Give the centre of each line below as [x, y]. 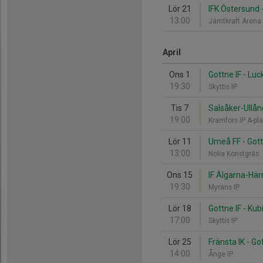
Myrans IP [225, 187]
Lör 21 [180, 9]
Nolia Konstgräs [235, 154]
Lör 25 [180, 242]
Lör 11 [180, 141]
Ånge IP [222, 254]
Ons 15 [180, 175]
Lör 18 [180, 208]
